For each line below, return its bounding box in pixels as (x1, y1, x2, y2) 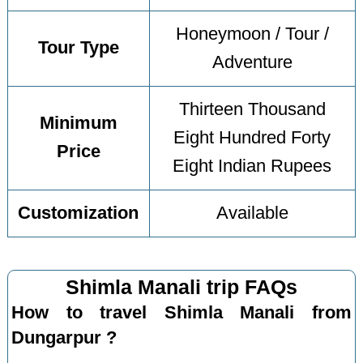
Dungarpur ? (11, 327, 117, 348)
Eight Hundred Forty (173, 128, 331, 148)
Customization (18, 203, 139, 224)
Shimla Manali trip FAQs (65, 275, 297, 298)
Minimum (39, 113, 117, 134)
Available (216, 203, 288, 224)
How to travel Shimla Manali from (11, 301, 352, 322)
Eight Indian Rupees (173, 156, 332, 177)
